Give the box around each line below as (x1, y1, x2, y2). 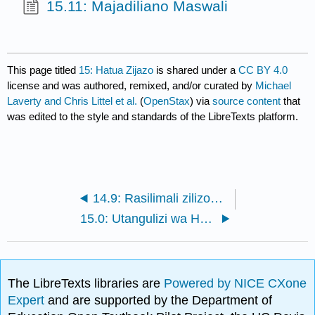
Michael (255, 79, 292, 91)
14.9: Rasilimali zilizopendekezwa (210, 191, 223, 205)
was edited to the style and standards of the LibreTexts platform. (7, 110, 299, 122)
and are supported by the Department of (48, 293, 273, 308)
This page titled (7, 63, 79, 76)
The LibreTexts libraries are (8, 276, 165, 291)
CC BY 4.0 (238, 63, 288, 76)
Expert (8, 293, 49, 308)
